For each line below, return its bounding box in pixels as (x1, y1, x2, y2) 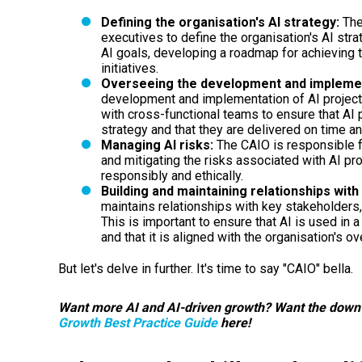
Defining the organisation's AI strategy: (100, 14, 339, 30)
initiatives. (100, 60, 158, 76)
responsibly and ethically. (100, 167, 243, 183)
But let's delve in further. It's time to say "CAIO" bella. (58, 260, 356, 276)
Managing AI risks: (100, 137, 213, 153)
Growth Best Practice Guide (58, 314, 217, 330)
